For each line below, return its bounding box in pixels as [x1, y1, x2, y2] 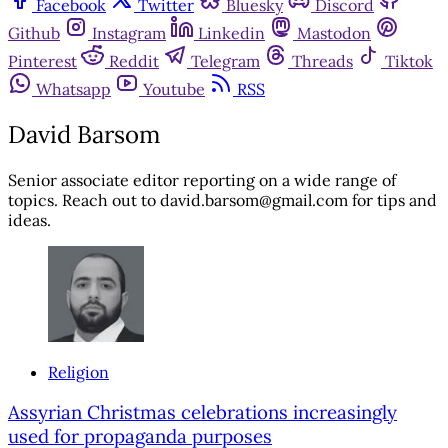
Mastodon [297, 22, 371, 43]
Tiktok [385, 50, 433, 71]
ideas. [8, 209, 51, 230]
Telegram [191, 50, 260, 71]
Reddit [109, 50, 159, 71]
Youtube [143, 78, 205, 99]
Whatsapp [36, 78, 111, 99]
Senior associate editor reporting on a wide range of [8, 169, 396, 190]
